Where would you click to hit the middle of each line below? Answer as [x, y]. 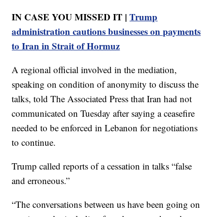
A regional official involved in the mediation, [94, 69]
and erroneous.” [41, 180]
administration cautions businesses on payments [106, 31]
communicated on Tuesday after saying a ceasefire [103, 113]
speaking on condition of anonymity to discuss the [105, 84]
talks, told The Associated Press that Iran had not [102, 98]
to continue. [34, 142]
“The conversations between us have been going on [106, 204]
